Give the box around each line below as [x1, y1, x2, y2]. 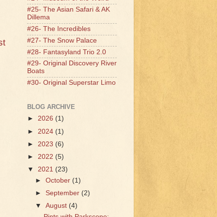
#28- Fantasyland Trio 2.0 [27, 48, 106, 56]
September [46, 189, 82, 197]
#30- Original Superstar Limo [27, 79, 116, 87]
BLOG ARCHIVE [27, 103, 75, 110]
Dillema [27, 14, 50, 21]
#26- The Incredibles [27, 25, 91, 33]
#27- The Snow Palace [27, 36, 97, 44]
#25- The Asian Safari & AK [27, 6, 110, 14]
